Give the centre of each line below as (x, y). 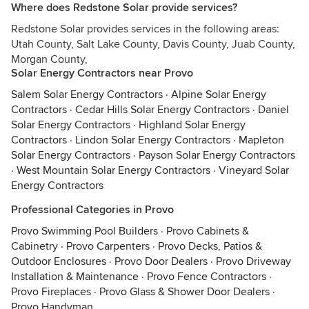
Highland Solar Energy (192, 125)
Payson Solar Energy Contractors (217, 155)
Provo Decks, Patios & (210, 246)
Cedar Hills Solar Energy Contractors (162, 110)
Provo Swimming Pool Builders (84, 231)
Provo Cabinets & (208, 231)
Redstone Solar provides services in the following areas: (145, 29)
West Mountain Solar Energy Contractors (113, 170)
